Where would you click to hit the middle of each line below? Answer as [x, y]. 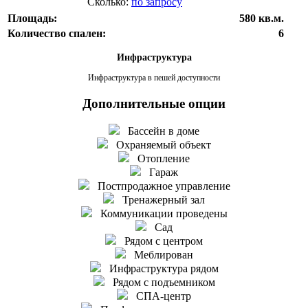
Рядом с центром [159, 241]
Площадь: [32, 18]
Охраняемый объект [159, 145]
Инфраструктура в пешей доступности [154, 77]
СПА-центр [159, 296]
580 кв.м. [262, 18]
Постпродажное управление [159, 186]
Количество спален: [57, 33]
